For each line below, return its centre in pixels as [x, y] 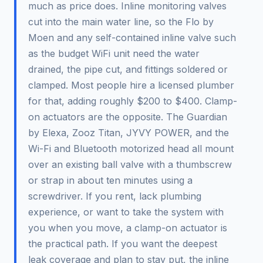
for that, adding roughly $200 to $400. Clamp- [133, 101]
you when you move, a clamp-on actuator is [128, 228]
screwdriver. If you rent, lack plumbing [115, 196]
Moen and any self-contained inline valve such [132, 38]
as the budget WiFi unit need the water [114, 54]
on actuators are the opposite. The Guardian [128, 117]
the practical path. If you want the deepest [123, 244]
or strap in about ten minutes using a [110, 181]
